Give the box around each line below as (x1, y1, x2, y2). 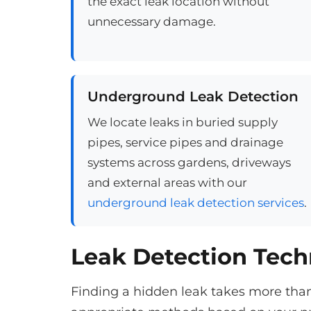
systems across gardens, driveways (87, 155, 291, 170)
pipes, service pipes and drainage (87, 135, 283, 150)
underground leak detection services (87, 195, 304, 210)
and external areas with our (87, 175, 247, 190)
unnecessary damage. (87, 14, 216, 29)
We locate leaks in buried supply (87, 115, 278, 130)
